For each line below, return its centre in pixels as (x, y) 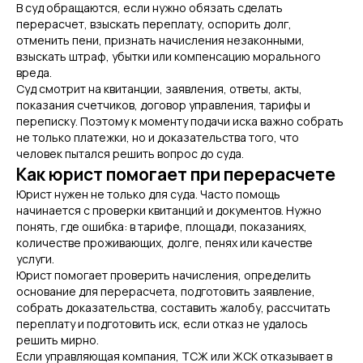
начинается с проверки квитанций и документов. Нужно (169, 210)
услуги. (35, 259)
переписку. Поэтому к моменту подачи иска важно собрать (180, 121)
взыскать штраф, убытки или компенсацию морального (169, 56)
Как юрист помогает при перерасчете (176, 174)
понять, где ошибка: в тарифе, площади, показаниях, (162, 226)
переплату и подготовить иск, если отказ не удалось (162, 324)
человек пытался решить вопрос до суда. (130, 154)
